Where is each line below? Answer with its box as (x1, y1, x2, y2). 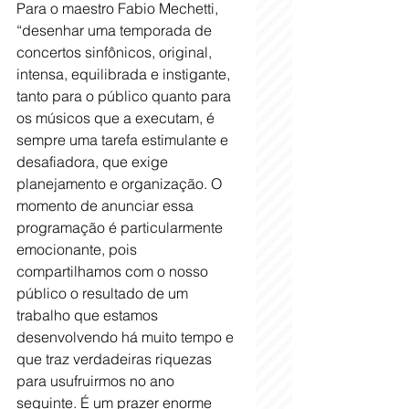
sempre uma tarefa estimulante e (16, 130, 232, 149)
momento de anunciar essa (16, 195, 197, 215)
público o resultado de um (16, 283, 192, 302)
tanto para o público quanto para (16, 86, 235, 105)
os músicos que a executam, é (16, 108, 218, 127)
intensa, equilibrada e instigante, (16, 64, 234, 83)
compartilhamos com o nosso (16, 261, 212, 280)
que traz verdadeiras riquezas (16, 349, 215, 368)
